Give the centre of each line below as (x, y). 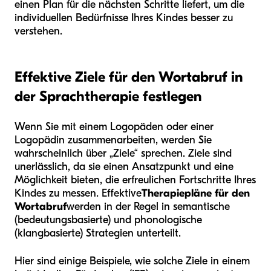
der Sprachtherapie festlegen (108, 96)
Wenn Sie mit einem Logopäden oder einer (114, 126)
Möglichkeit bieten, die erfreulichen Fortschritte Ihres (135, 180)
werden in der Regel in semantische (148, 206)
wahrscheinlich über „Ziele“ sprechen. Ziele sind (123, 153)
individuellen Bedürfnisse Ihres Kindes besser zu (124, 18)
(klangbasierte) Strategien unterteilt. (98, 233)
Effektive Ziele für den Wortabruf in (129, 77)
